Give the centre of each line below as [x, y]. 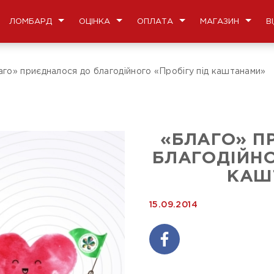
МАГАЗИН [220, 21]
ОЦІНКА [94, 21]
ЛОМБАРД [31, 21]
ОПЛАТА [155, 21]
